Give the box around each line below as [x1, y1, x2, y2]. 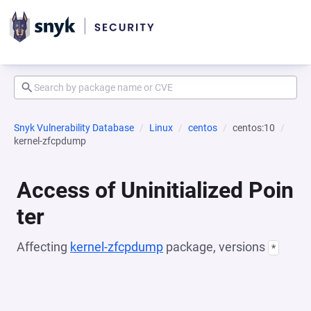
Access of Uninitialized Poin [17, 177, 294, 203]
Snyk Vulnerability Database [14, 122, 134, 133]
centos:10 [233, 122, 275, 133]
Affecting [17, 239, 70, 254]
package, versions [163, 239, 268, 254]
